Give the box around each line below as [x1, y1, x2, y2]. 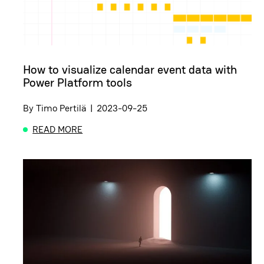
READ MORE [32, 123, 83, 136]
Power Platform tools [23, 75, 132, 91]
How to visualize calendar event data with [23, 62, 237, 78]
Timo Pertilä [36, 102, 87, 115]
